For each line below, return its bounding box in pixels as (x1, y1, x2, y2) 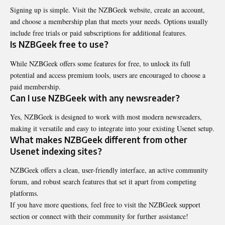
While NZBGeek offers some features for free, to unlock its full (10, 58, 190, 68)
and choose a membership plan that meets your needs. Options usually (10, 17, 208, 27)
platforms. (10, 188, 39, 198)
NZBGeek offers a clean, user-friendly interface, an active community (10, 165, 208, 175)
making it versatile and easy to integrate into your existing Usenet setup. (10, 124, 214, 133)
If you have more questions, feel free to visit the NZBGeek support (10, 200, 200, 210)
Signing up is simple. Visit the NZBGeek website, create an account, (10, 5, 205, 15)
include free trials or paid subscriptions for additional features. (10, 28, 187, 38)
